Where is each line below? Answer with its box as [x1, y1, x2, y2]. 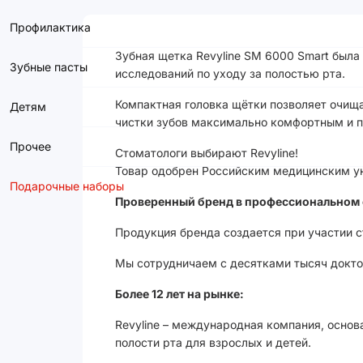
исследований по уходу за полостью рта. [115, 66, 345, 80]
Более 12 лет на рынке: [115, 287, 244, 301]
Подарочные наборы [10, 179, 124, 193]
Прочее [10, 139, 51, 153]
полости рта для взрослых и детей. [115, 335, 311, 349]
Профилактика [10, 20, 91, 34]
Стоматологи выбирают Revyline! [115, 146, 298, 160]
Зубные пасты [10, 60, 88, 74]
